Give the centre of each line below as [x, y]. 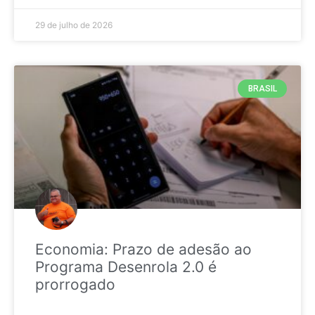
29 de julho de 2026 [74, 25]
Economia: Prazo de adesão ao [143, 249]
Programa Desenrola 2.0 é [126, 266]
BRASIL [262, 88]
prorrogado [75, 284]
